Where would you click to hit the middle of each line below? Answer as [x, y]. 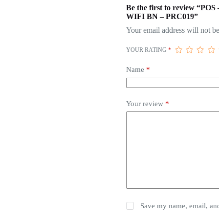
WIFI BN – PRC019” [162, 17]
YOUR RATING [147, 50]
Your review [145, 103]
